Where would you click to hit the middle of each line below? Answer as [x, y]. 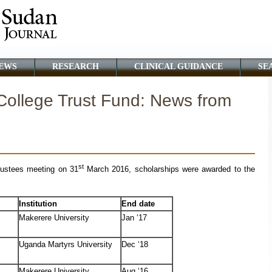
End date [138, 204]
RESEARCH [76, 66]
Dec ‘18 [135, 245]
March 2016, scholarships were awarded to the [169, 169]
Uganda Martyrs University [66, 245]
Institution [38, 204]
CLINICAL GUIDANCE [178, 66]
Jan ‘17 [134, 218]
